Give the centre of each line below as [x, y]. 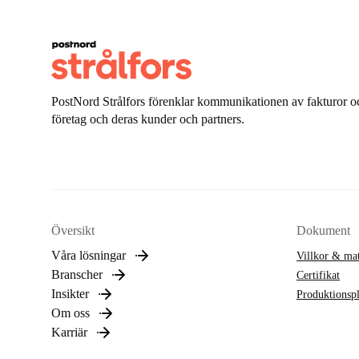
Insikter [70, 294]
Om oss [71, 313]
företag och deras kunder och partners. [148, 119]
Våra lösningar [89, 255]
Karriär [69, 332]
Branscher [77, 274]
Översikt [73, 230]
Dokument [323, 230]
